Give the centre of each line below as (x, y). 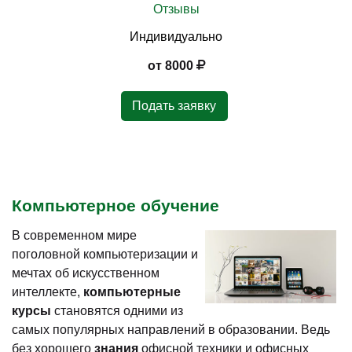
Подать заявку (174, 106)
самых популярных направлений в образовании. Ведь (171, 329)
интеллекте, (48, 291)
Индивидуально (176, 37)
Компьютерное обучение (115, 205)
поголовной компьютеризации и (105, 254)
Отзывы (176, 9)
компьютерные (132, 291)
